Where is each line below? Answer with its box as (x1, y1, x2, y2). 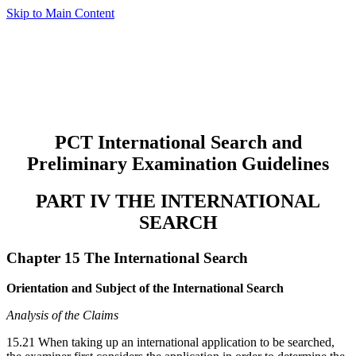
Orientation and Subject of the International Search (6, 281, 284, 296)
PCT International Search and (54, 131, 302, 153)
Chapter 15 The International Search (6, 249, 248, 266)
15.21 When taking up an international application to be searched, (6, 335, 335, 350)
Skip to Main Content (6, 6, 114, 20)
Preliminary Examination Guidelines (27, 153, 329, 174)
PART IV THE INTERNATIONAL (36, 190, 320, 211)
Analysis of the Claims (6, 308, 118, 323)
